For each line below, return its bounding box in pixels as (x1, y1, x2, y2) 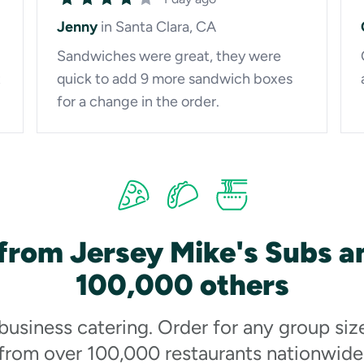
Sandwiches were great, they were (56, 47, 281, 65)
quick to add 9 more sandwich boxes (56, 70, 292, 88)
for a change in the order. (56, 93, 219, 110)
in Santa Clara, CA (100, 18, 216, 36)
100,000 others (75, 267, 289, 302)
